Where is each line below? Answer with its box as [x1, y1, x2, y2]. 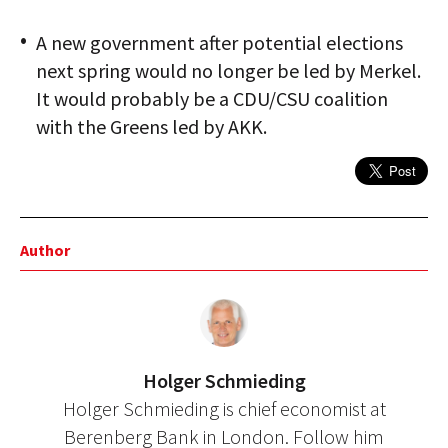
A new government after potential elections [36, 30, 403, 55]
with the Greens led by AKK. [36, 114, 267, 139]
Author [20, 240, 70, 260]
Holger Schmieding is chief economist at [62, 396, 386, 421]
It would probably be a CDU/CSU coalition [36, 86, 388, 111]
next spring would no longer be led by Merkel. [36, 58, 421, 83]
